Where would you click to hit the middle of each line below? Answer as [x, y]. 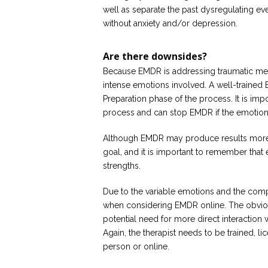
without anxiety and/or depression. [170, 23]
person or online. [136, 246]
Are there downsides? [155, 56]
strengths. [122, 166]
